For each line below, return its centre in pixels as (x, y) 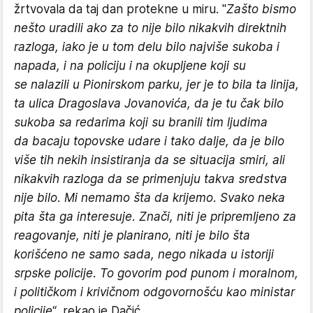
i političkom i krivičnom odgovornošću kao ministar (154, 292)
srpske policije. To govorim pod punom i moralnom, (156, 273)
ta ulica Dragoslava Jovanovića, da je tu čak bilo (149, 103)
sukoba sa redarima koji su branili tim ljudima (141, 122)
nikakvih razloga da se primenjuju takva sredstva (151, 179)
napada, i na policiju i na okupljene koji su (130, 65)
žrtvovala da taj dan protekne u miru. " (120, 9)
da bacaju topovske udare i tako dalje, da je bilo (149, 141)
